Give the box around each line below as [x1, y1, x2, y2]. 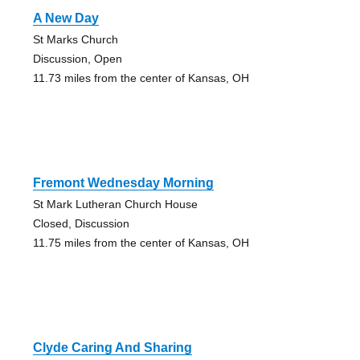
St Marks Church [32, 33, 118, 47]
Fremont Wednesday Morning [32, 176, 214, 190]
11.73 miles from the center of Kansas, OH [32, 72, 249, 85]
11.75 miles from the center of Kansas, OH [32, 236, 249, 250]
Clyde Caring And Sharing [32, 341, 192, 355]
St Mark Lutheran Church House [32, 198, 198, 211]
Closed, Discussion [32, 217, 129, 231]
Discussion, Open [32, 52, 122, 66]
